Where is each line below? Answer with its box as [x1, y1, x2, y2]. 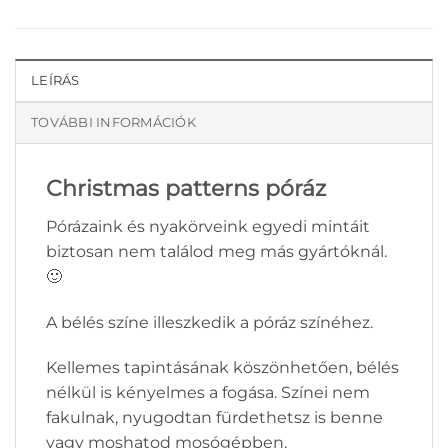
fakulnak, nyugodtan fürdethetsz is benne [46, 408, 383, 428]
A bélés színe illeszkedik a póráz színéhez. [46, 312, 373, 332]
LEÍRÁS [31, 72, 80, 88]
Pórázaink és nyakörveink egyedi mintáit [46, 216, 370, 236]
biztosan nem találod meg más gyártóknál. [46, 241, 387, 261]
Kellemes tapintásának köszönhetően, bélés [46, 358, 399, 378]
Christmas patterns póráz [46, 173, 326, 202]
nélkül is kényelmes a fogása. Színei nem [46, 383, 370, 403]
